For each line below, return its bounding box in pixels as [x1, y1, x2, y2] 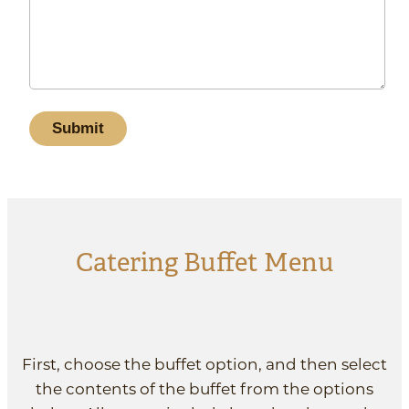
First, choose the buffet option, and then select [22, 353, 387, 374]
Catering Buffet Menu [75, 246, 334, 279]
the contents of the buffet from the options [36, 378, 373, 399]
